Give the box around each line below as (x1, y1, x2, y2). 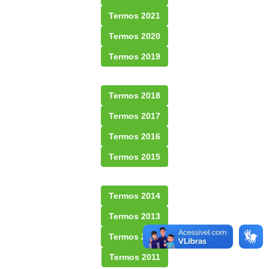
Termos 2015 (109, 152, 160, 162)
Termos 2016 (109, 131, 160, 141)
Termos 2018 (109, 91, 160, 100)
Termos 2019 (109, 52, 160, 61)
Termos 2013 (109, 211, 160, 221)
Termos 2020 (109, 31, 160, 41)
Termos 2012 (109, 232, 160, 241)
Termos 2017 (109, 111, 160, 121)
